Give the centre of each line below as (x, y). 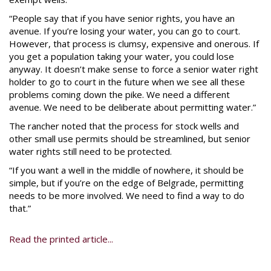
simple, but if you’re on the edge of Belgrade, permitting (126, 183)
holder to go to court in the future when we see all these (127, 82)
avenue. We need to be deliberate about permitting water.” (132, 107)
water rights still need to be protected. (90, 151)
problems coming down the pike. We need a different (119, 94)
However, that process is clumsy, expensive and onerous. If (134, 44)
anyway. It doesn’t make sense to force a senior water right (134, 69)
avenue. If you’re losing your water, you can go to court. (125, 31)
